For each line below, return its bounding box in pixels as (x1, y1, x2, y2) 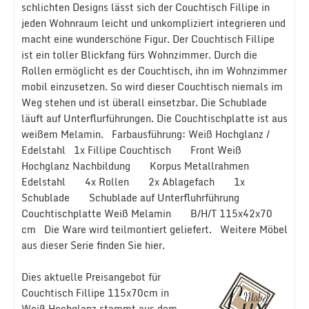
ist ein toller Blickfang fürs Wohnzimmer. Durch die (21, 47, 257, 63)
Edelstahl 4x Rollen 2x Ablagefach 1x (21, 174, 245, 190)
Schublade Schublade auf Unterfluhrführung (21, 190, 256, 206)
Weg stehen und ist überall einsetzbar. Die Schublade (21, 94, 267, 110)
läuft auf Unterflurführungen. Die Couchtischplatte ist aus (21, 110, 288, 126)
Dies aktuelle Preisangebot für (21, 269, 161, 285)
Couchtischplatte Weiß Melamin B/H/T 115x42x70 (21, 206, 272, 221)
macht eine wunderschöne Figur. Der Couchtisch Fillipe (21, 31, 275, 47)
